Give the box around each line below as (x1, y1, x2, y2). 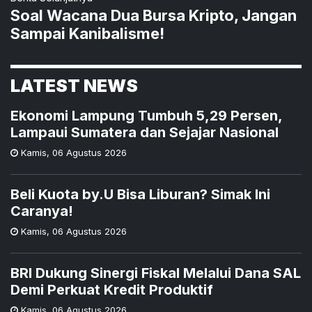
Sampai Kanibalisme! (10, 24, 164, 42)
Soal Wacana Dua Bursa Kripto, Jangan (10, 6, 297, 24)
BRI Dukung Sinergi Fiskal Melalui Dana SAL (10, 264, 301, 281)
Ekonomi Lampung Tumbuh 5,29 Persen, (10, 107, 283, 124)
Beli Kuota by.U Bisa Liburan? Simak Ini (10, 185, 270, 203)
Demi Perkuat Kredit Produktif (10, 281, 213, 298)
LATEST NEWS (10, 75, 138, 96)
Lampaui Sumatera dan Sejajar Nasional (10, 123, 279, 141)
